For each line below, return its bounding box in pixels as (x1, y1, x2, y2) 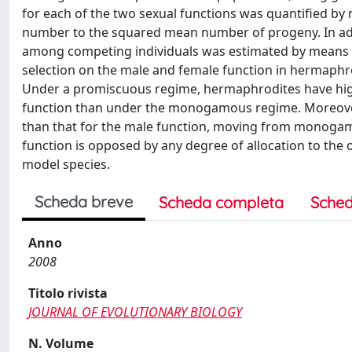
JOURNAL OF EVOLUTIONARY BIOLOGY (28, 303, 242, 321)
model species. (22, 156, 110, 173)
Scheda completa (159, 192, 284, 212)
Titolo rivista (28, 284, 108, 302)
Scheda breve (35, 192, 133, 211)
